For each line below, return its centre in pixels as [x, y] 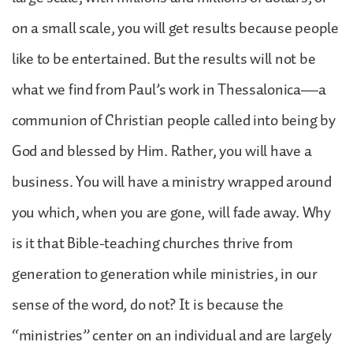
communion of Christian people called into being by [174, 120]
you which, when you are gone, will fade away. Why [171, 212]
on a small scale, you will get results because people [175, 28]
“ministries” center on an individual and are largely [172, 335]
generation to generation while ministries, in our [165, 274]
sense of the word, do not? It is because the [148, 305]
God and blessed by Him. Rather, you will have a [162, 151]
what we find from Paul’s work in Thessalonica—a [169, 89]
